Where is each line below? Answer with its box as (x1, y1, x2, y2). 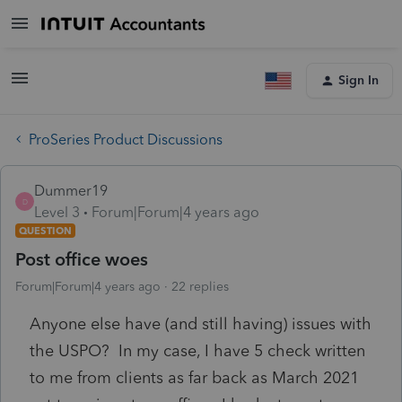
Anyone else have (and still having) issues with (30, 313, 371, 334)
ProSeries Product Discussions (29, 130, 223, 148)
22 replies (171, 278, 229, 294)
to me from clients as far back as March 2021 (30, 367, 359, 388)
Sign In (338, 73, 379, 88)
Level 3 (34, 203, 80, 221)
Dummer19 (34, 181, 108, 199)
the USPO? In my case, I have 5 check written (30, 340, 365, 361)
